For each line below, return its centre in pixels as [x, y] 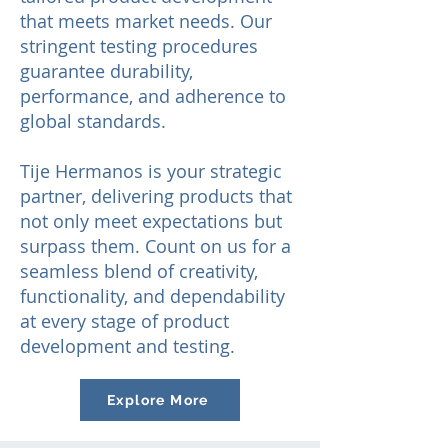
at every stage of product [124, 321]
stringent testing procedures [139, 46]
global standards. [93, 121]
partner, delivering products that [156, 196]
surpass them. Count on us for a [155, 246]
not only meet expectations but [151, 221]
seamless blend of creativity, [139, 271]
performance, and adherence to [153, 96]
